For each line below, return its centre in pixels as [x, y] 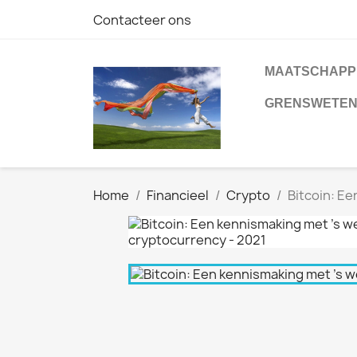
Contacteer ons [142, 20]
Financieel [178, 195]
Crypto [248, 195]
